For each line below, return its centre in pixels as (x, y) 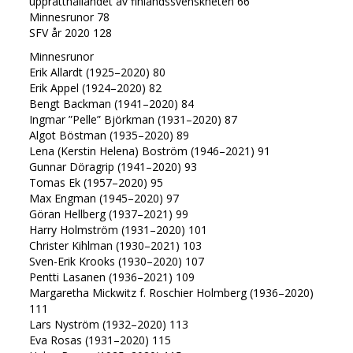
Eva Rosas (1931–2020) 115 (100, 340)
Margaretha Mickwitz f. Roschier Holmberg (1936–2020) (172, 292)
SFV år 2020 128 (71, 32)
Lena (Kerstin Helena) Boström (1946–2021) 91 (150, 150)
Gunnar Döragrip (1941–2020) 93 (113, 166)
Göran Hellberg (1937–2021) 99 (109, 214)
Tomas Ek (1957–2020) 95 (97, 182)
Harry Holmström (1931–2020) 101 (119, 229)
